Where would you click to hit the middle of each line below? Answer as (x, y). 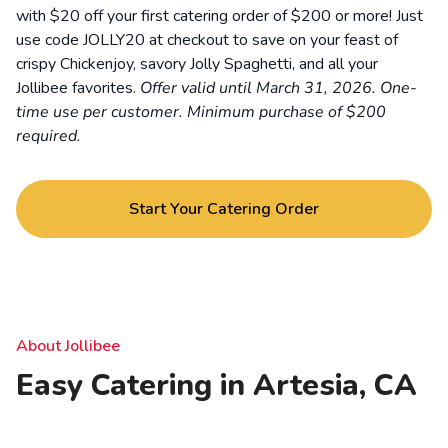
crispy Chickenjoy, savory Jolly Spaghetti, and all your (197, 64)
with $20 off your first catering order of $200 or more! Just (219, 16)
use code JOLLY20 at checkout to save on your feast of (207, 40)
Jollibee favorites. (78, 88)
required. (48, 136)
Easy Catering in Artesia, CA (216, 386)
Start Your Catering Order (224, 209)
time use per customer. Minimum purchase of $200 (201, 112)
